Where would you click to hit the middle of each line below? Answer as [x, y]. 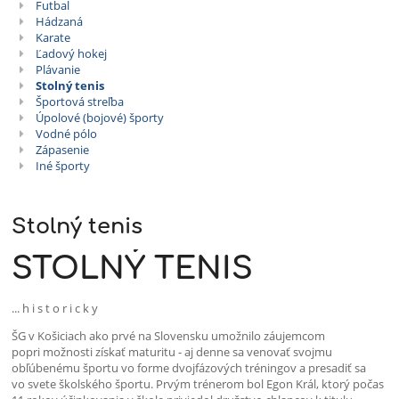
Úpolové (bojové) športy [99, 118]
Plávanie [57, 70]
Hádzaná [59, 22]
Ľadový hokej [71, 54]
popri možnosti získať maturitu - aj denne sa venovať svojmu [172, 352]
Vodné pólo [66, 134]
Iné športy [62, 166]
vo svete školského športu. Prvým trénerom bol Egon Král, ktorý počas [198, 384]
